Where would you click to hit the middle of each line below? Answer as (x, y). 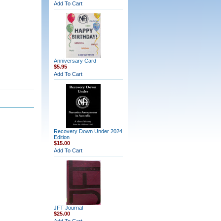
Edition (61, 137)
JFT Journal (68, 208)
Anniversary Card (75, 61)
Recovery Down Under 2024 (88, 131)
